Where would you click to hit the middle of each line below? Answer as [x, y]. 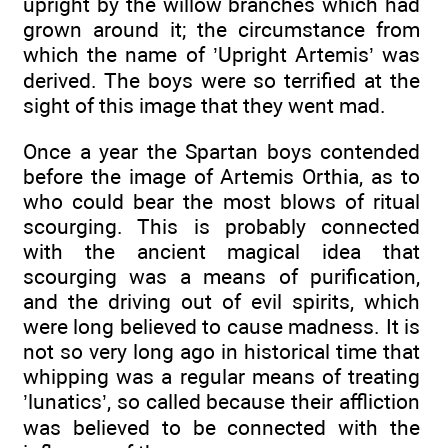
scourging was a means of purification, [221, 277]
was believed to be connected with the [221, 428]
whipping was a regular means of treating [221, 377]
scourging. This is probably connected [221, 227]
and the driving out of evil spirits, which [221, 302]
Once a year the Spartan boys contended [221, 152]
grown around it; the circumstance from [221, 30]
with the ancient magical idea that [221, 252]
